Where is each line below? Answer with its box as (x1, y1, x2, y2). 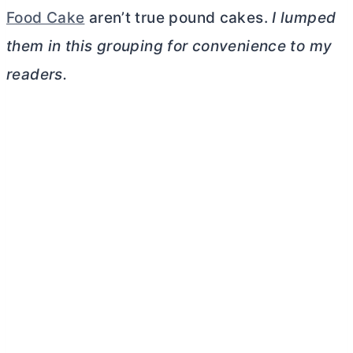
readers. (6, 65, 68, 84)
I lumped (272, 9, 336, 27)
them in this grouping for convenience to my (6, 37, 333, 55)
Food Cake (6, 9, 85, 27)
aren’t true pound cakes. (84, 9, 273, 27)
